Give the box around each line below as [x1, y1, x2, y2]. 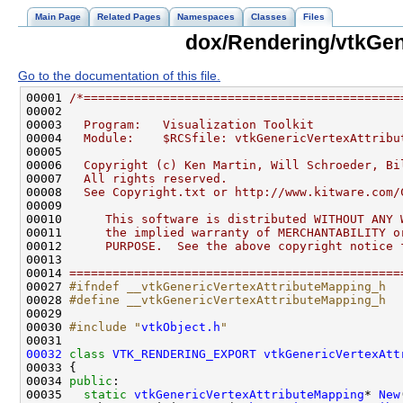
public [69, 374, 112, 389]
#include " [69, 320, 141, 335]
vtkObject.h [141, 320, 220, 335]
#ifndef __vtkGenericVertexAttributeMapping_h [69, 280, 386, 294]
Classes [251, 12, 287, 22]
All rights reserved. [69, 172, 228, 186]
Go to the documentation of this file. [18, 68, 220, 84]
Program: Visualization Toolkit [69, 118, 314, 132]
